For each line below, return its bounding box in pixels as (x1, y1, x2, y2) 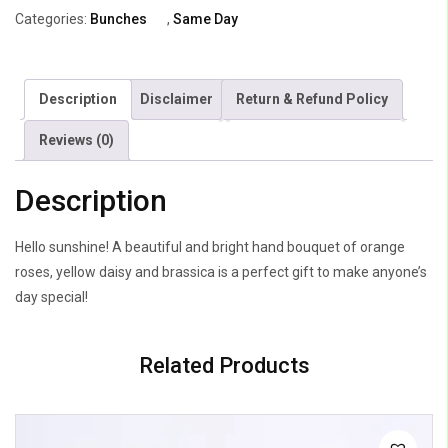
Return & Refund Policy (236, 90, 388, 107)
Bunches (90, 10, 147, 27)
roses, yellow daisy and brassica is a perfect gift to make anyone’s (15, 264, 427, 281)
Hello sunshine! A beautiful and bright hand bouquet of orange (15, 239, 405, 256)
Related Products (138, 353, 310, 379)
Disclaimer (140, 90, 213, 107)
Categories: (15, 10, 90, 27)
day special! (15, 289, 88, 306)
